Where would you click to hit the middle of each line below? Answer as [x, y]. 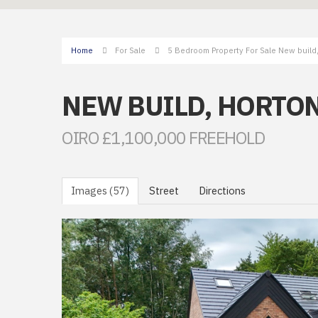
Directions [222, 191]
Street [164, 191]
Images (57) [100, 191]
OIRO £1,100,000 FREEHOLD [163, 138]
